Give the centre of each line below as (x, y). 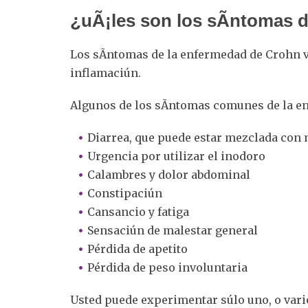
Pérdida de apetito (137, 249)
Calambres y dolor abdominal (169, 174)
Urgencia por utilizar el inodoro (176, 156)
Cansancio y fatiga (138, 211)
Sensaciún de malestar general (173, 230)
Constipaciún (125, 193)
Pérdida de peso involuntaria (167, 267)
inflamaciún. (106, 73)
